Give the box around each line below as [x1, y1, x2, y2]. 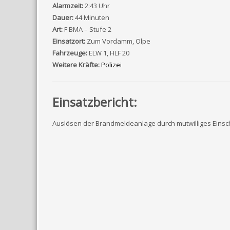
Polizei [101, 60, 122, 69]
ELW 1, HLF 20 [87, 48, 131, 57]
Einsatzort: [52, 36, 85, 46]
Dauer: [52, 13, 73, 22]
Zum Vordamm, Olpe [85, 36, 152, 46]
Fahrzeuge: [52, 48, 87, 57]
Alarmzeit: [52, 1, 83, 10]
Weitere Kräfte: [52, 60, 100, 69]
